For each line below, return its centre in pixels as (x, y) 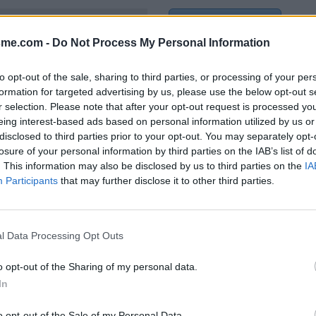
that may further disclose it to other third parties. (166, 181)
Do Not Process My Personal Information (161, 43)
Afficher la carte (225, 24)
